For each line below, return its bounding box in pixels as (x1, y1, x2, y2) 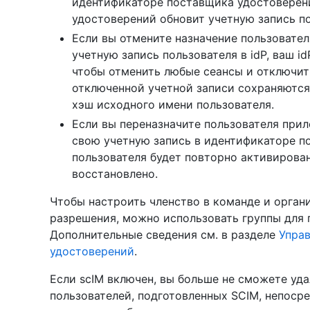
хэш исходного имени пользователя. (72, 97, 274, 111)
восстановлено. (72, 166, 158, 181)
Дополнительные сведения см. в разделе (50, 227, 279, 241)
